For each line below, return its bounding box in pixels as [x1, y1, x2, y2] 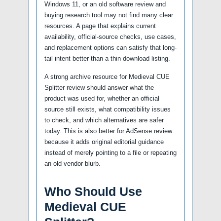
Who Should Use [44, 184, 142, 198]
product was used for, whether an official [44, 94, 159, 102]
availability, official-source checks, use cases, [44, 33, 176, 40]
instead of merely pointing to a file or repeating [44, 148, 177, 156]
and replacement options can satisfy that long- [44, 43, 177, 51]
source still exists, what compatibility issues [44, 105, 171, 113]
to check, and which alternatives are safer [44, 116, 164, 124]
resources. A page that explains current [44, 22, 156, 30]
